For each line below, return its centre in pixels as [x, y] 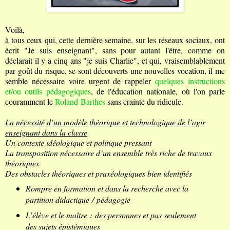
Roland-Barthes [80, 102]
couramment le [30, 102]
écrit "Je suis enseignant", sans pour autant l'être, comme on [115, 50]
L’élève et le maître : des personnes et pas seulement [111, 215]
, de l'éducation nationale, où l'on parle [158, 91]
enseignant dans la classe [46, 132]
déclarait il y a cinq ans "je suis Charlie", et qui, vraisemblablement [115, 61]
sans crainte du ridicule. [144, 102]
